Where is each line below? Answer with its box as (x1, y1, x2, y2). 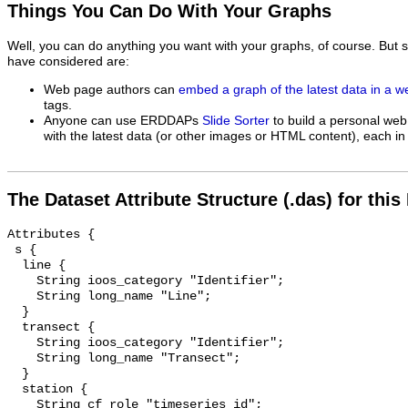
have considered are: (7, 55, 129, 69)
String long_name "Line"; (7, 290, 36, 304)
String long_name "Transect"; (7, 352, 36, 366)
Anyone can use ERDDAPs (44, 113, 202, 127)
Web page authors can (44, 82, 178, 97)
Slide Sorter (202, 113, 270, 127)
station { (7, 382, 22, 397)
